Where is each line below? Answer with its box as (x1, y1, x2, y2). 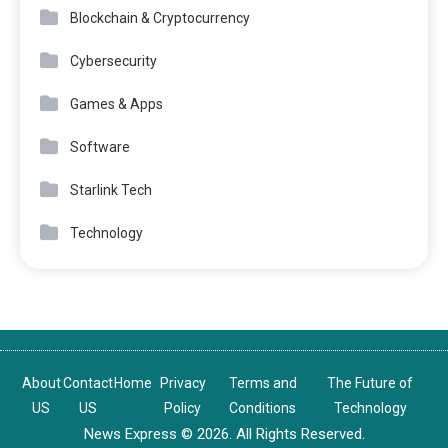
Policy (164, 399, 202, 416)
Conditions (229, 399, 297, 416)
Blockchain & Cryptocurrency (70, 9, 250, 26)
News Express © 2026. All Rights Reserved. (83, 424, 365, 443)
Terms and (228, 374, 297, 391)
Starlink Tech (70, 181, 152, 198)
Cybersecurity (70, 52, 157, 69)
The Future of (327, 374, 414, 391)
